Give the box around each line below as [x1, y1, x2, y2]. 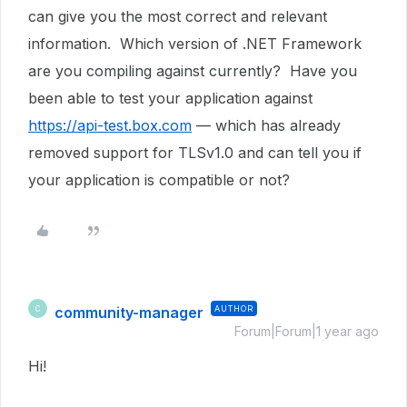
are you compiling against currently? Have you [28, 62, 357, 80]
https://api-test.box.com [28, 116, 192, 134]
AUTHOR [214, 303, 253, 313]
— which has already [192, 116, 341, 134]
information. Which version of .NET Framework [28, 35, 362, 53]
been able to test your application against [28, 89, 313, 107]
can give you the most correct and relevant [28, 7, 327, 25]
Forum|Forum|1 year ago [234, 323, 379, 339]
